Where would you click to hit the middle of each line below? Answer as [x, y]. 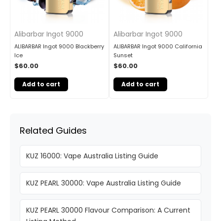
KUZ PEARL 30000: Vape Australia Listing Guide [104, 183]
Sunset [123, 55]
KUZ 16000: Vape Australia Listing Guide [92, 156]
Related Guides [53, 130]
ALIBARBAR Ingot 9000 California [158, 46]
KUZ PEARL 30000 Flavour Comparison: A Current [108, 210]
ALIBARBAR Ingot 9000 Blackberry [59, 46]
